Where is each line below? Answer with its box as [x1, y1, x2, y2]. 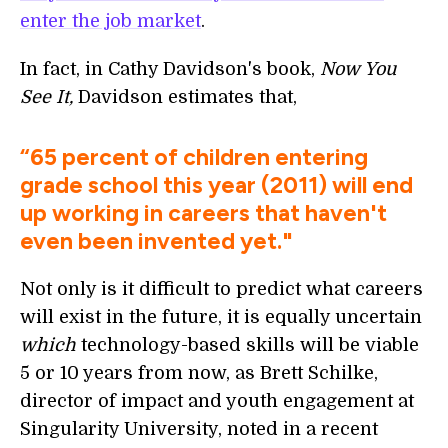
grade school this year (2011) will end [20, 171, 413, 199]
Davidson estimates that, [78, 87, 297, 107]
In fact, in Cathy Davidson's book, [20, 59, 320, 79]
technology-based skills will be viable [81, 335, 419, 355]
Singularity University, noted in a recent [20, 419, 378, 439]
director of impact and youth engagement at [20, 391, 414, 411]
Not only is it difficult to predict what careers [20, 279, 423, 299]
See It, [20, 87, 78, 107]
